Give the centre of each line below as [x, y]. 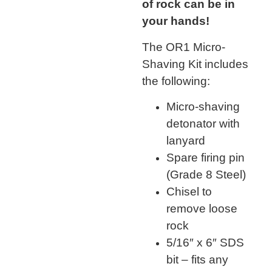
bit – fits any [197, 260]
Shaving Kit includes [195, 64]
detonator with [203, 124]
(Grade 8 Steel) [206, 175]
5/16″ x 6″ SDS [205, 243]
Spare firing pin [206, 158]
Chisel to [189, 192]
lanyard [186, 141]
